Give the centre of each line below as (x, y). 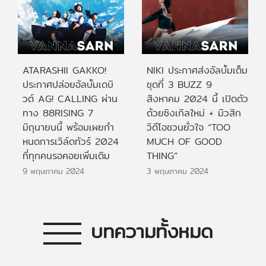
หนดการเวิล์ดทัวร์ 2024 (71, 141)
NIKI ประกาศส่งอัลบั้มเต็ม (197, 70)
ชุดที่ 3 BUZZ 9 (179, 84)
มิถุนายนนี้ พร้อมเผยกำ (68, 127)
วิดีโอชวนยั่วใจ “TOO (189, 127)
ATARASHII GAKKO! (64, 70)
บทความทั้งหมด (152, 231)
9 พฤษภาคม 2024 (53, 171)
